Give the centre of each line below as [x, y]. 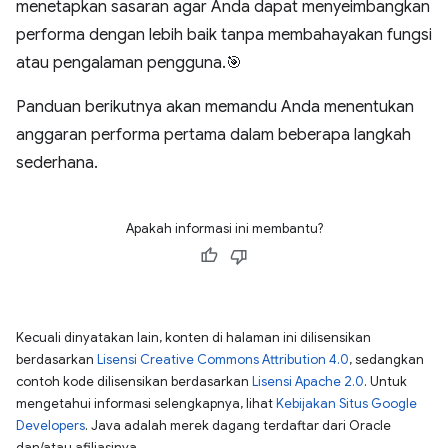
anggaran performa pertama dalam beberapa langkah [213, 134]
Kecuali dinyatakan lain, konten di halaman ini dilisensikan [193, 337]
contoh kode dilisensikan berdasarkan [134, 381]
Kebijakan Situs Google [346, 403]
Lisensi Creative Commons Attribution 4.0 [223, 359]
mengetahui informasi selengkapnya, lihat [146, 403]
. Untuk [385, 381]
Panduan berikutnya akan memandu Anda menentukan [215, 106]
